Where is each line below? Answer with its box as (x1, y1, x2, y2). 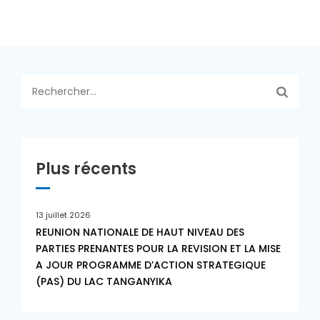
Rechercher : (21, 76, 91, 90)
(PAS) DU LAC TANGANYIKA (36, 274, 172, 289)
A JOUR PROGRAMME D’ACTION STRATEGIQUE (36, 258, 266, 272)
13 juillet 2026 (36, 209, 91, 221)
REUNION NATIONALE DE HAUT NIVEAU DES (36, 225, 244, 239)
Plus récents (36, 158, 136, 180)
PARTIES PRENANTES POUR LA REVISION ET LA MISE (36, 241, 281, 256)
